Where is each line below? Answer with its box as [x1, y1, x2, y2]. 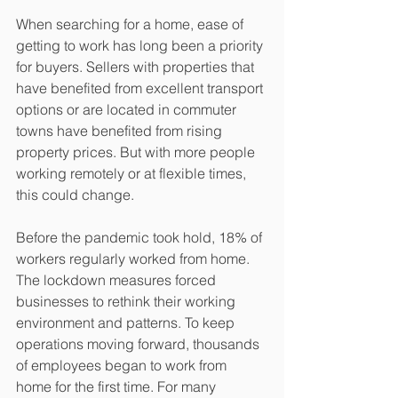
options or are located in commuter [16, 100, 240, 118]
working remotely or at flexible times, [16, 164, 250, 182]
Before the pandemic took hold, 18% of [16, 228, 266, 246]
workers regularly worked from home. [16, 250, 253, 267]
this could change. [16, 186, 134, 203]
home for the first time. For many [16, 378, 219, 395]
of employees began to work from [16, 356, 230, 374]
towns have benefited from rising [16, 122, 226, 139]
